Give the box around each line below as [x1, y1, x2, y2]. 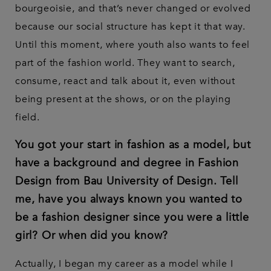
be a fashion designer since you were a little [15, 210, 249, 226]
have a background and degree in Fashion [15, 155, 239, 171]
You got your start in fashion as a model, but [15, 137, 251, 153]
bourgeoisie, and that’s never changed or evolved [15, 2, 251, 16]
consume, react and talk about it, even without [15, 74, 235, 88]
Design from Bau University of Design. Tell [15, 174, 238, 189]
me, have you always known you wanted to [15, 192, 243, 207]
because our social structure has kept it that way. [15, 20, 246, 34]
